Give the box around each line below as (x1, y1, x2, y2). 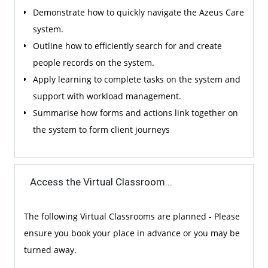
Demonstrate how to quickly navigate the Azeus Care (32, 6, 244, 18)
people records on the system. (32, 56, 154, 68)
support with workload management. (32, 90, 181, 102)
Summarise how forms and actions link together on (32, 106, 238, 118)
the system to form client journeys (32, 123, 170, 135)
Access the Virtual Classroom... (29, 176, 172, 188)
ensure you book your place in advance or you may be (23, 227, 240, 239)
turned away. (23, 243, 79, 255)
